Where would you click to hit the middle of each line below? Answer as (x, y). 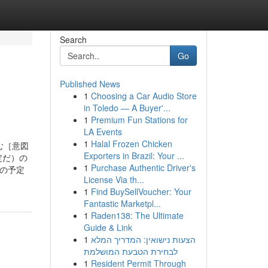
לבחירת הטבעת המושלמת (130, 251)
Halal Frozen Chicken (131, 144)
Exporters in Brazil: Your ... (134, 156)
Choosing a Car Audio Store (144, 96)
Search (73, 39)
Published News (90, 84)
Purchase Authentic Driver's (143, 167)
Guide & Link (108, 227)
